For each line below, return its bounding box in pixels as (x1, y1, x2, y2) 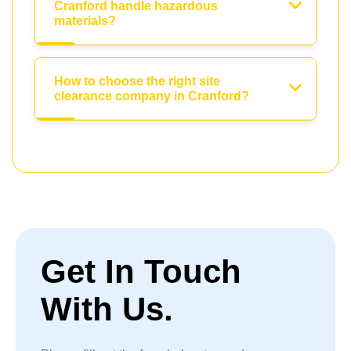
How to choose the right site (54, 74, 220, 89)
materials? (54, 14, 116, 28)
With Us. (41, 291, 173, 328)
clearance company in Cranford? (54, 89, 249, 103)
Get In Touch (41, 253, 241, 291)
